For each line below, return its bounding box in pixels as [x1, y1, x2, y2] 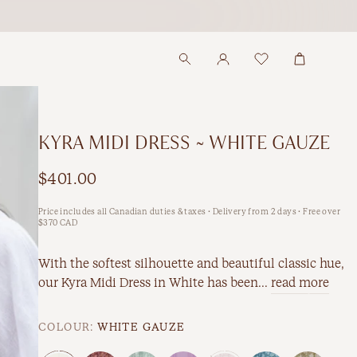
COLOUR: [38, 320, 94, 335]
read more [271, 274, 329, 292]
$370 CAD [38, 218, 78, 229]
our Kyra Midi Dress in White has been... [38, 274, 271, 292]
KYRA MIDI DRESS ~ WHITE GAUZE [38, 131, 330, 155]
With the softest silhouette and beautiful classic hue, [38, 255, 344, 273]
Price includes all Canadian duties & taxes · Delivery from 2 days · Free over [38, 206, 341, 218]
